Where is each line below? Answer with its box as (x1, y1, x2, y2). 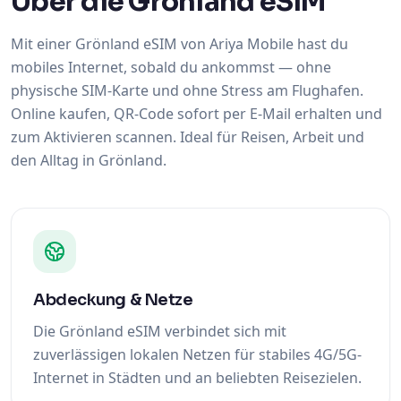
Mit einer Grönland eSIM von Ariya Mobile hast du (11, 34, 348, 54)
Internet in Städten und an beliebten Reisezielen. (33, 368, 362, 388)
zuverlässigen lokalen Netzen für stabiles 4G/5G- (33, 345, 362, 364)
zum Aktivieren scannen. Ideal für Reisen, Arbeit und (11, 127, 364, 147)
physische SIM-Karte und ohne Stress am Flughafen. (11, 81, 363, 100)
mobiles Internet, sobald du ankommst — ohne (11, 57, 331, 77)
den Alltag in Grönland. (11, 150, 166, 170)
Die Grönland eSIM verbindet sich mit (33, 321, 286, 341)
